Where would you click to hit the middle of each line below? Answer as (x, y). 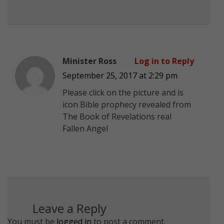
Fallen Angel (85, 128)
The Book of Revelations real (117, 116)
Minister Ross (89, 61)
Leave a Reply (69, 208)
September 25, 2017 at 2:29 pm (120, 75)
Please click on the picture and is (123, 92)
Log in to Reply (164, 61)
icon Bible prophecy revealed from (127, 104)
